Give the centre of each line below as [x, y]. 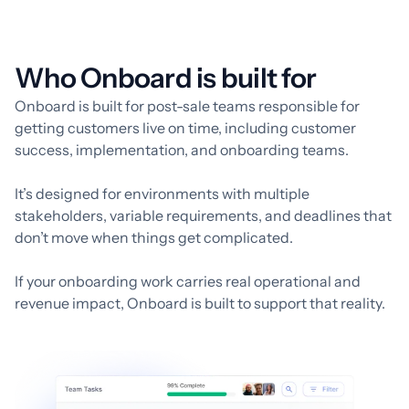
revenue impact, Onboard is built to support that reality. [200, 303]
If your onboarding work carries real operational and [188, 281]
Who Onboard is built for [165, 78]
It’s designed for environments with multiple [162, 194]
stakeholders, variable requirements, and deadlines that [203, 215]
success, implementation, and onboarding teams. [182, 150]
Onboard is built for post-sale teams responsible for [187, 106]
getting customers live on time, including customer [185, 128]
